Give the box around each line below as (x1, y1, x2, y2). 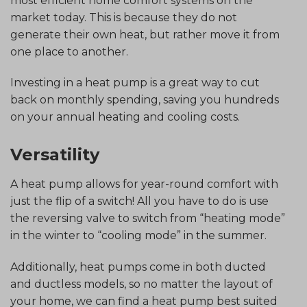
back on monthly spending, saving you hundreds (10, 93, 279, 107)
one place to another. (10, 45, 128, 58)
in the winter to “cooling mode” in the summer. (10, 229, 267, 243)
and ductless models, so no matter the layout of (10, 277, 273, 291)
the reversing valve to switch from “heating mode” (10, 212, 285, 225)
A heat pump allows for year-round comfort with (10, 177, 278, 191)
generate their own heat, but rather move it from (10, 27, 280, 41)
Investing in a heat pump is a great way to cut (10, 76, 260, 90)
